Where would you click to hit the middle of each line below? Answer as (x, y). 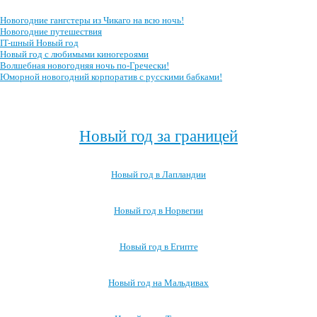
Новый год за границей (158, 136)
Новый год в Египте (158, 247)
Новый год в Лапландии (158, 174)
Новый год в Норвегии (158, 211)
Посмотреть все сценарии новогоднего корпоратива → (158, 102)
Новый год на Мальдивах (158, 283)
